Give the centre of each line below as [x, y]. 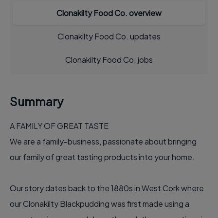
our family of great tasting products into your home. [102, 157]
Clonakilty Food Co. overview [109, 13]
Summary [36, 101]
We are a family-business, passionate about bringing [103, 141]
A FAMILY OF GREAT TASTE [59, 126]
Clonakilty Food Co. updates [109, 36]
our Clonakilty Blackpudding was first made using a [100, 204]
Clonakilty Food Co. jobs [109, 60]
